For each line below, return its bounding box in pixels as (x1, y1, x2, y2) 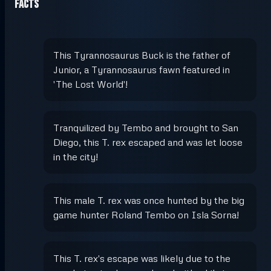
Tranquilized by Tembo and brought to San (53, 121, 238, 134)
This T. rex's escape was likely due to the (53, 252, 230, 264)
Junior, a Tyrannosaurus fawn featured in (53, 63, 230, 76)
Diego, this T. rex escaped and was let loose (53, 135, 243, 148)
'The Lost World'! (53, 77, 128, 90)
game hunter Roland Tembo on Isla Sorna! (53, 208, 239, 221)
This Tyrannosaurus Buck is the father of (53, 48, 230, 61)
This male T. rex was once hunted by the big (53, 194, 244, 206)
